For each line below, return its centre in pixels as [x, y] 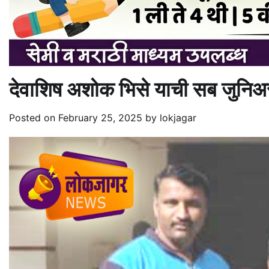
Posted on [34, 117]
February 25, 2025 [100, 117]
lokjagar [178, 117]
